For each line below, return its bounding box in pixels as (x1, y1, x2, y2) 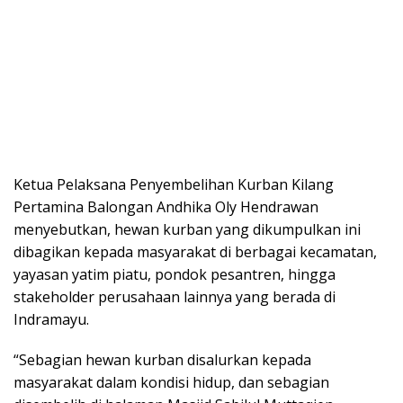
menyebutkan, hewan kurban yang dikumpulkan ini (13, 219, 361, 240)
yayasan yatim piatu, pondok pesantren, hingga (13, 264, 336, 285)
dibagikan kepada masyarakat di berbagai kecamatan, (13, 242, 377, 263)
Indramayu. (13, 309, 89, 330)
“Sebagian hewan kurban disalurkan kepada (13, 350, 311, 371)
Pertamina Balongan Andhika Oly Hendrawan (13, 197, 318, 218)
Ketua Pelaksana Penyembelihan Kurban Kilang (13, 175, 334, 195)
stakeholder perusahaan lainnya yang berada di (13, 287, 336, 308)
